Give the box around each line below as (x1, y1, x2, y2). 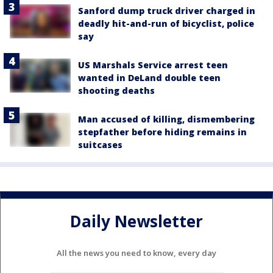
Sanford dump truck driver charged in (78, 4, 255, 16)
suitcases (78, 138, 122, 151)
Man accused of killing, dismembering (78, 113, 255, 125)
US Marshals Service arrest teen (78, 58, 228, 71)
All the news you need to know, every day (57, 247, 216, 258)
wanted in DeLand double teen (78, 71, 221, 83)
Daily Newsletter (70, 210, 203, 233)
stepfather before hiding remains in (78, 126, 247, 138)
